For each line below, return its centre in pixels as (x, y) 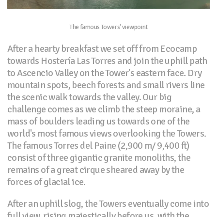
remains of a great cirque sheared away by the (96, 170)
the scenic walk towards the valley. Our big (90, 97)
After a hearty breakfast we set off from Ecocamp (102, 48)
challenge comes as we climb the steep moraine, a (104, 109)
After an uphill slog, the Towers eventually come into (108, 203)
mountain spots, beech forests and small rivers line (106, 85)
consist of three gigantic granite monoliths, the (99, 157)
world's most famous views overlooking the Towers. (107, 133)
